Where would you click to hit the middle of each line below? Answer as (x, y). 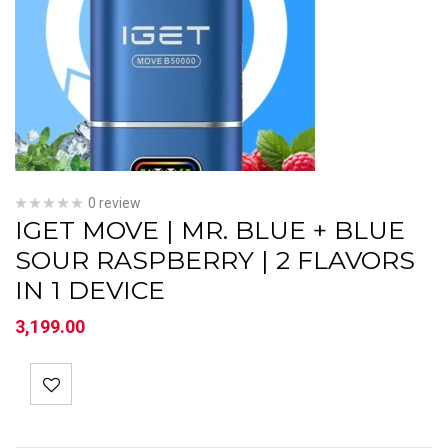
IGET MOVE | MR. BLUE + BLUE (210, 230)
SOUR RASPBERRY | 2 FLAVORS (215, 260)
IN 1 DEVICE (90, 290)
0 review (114, 203)
